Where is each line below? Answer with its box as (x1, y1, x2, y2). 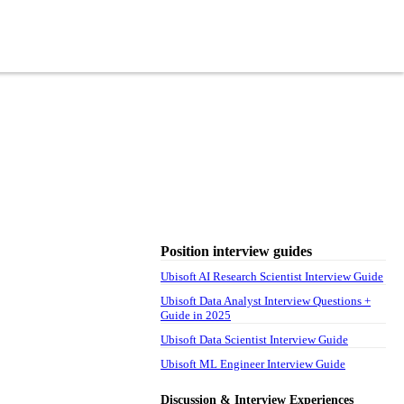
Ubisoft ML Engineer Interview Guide (161, 356, 345, 371)
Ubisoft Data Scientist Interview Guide (161, 332, 348, 346)
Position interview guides (161, 243, 312, 259)
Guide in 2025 (161, 308, 231, 322)
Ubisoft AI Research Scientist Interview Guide (161, 269, 383, 283)
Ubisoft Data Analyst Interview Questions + (161, 293, 371, 308)
